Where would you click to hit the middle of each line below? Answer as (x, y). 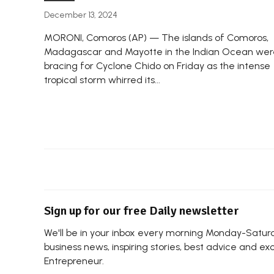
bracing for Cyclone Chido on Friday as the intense (157, 66)
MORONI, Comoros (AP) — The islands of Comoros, (156, 38)
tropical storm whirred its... (102, 80)
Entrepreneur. (74, 261)
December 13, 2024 (81, 15)
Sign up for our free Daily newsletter (142, 211)
